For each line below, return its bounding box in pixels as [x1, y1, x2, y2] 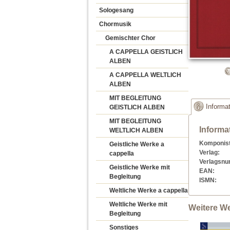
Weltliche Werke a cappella [109, 187, 188, 194]
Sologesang [99, 7, 133, 14]
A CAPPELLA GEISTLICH [109, 48, 183, 55]
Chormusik [99, 21, 131, 28]
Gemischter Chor [105, 34, 156, 42]
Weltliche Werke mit [109, 201, 167, 208]
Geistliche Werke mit [109, 164, 170, 171]
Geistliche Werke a [109, 141, 164, 148]
